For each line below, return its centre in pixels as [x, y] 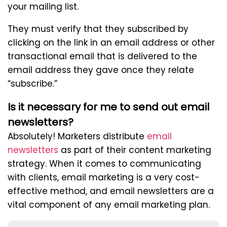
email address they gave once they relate [101, 70]
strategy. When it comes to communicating [104, 164]
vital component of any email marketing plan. [109, 205]
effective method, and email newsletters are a [111, 191]
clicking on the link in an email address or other [111, 43]
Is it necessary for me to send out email [108, 107]
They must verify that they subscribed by [98, 29]
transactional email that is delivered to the [102, 56]
